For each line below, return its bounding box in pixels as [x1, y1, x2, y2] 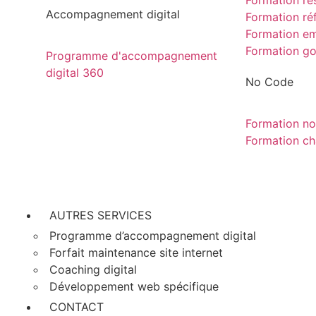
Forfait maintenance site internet [49, 245, 223, 260]
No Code [245, 75, 293, 90]
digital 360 [46, 65, 104, 80]
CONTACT [49, 299, 104, 314]
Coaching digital [49, 262, 137, 276]
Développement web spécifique [49, 279, 219, 293]
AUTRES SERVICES [49, 207, 152, 222]
